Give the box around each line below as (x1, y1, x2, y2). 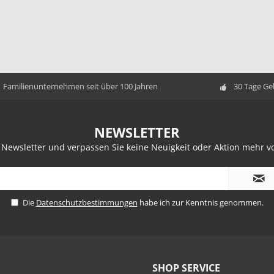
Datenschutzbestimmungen (35, 197, 138, 208)
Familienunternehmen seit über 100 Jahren (3, 80, 158, 92)
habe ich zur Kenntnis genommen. (137, 197, 264, 208)
